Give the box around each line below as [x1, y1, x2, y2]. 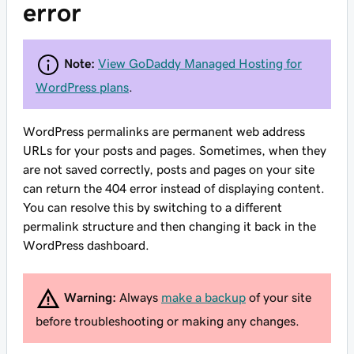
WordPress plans [36, 81, 129, 93]
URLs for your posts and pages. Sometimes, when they [23, 144, 326, 156]
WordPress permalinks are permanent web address [23, 125, 305, 137]
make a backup [161, 290, 246, 303]
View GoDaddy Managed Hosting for [98, 56, 302, 70]
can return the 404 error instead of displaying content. [23, 182, 325, 194]
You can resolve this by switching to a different [23, 201, 282, 213]
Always [119, 290, 161, 303]
